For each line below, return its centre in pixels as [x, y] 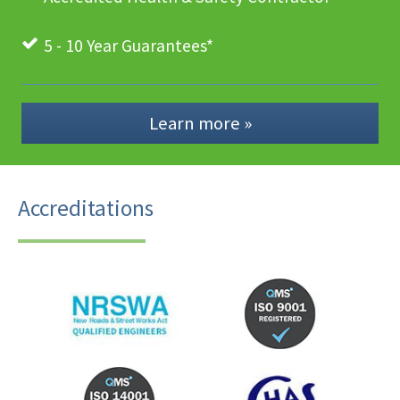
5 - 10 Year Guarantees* [128, 45]
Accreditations [86, 208]
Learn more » [200, 124]
